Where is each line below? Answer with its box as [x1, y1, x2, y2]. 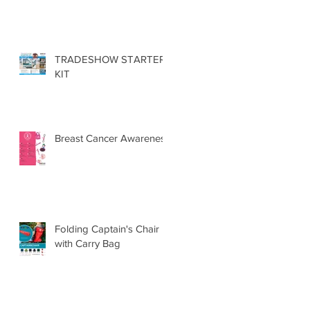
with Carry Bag [55, 237, 120, 249]
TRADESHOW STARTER [55, 53, 165, 65]
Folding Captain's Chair [55, 222, 159, 235]
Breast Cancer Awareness [55, 131, 170, 144]
